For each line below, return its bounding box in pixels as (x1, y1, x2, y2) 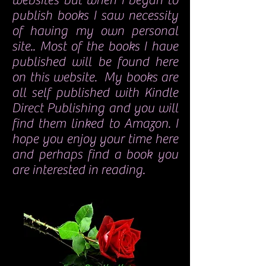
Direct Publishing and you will (12, 100, 178, 116)
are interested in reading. (12, 162, 145, 178)
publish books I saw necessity (12, 8, 178, 23)
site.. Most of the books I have (12, 39, 178, 54)
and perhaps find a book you (12, 147, 178, 162)
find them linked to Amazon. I (12, 116, 178, 131)
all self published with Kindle (12, 85, 178, 100)
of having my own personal (12, 23, 178, 39)
